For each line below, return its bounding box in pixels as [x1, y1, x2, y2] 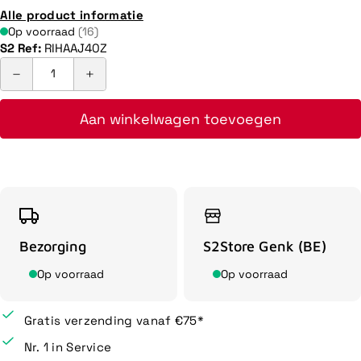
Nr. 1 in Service [23, 338, 112, 355]
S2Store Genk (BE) [203, 237, 326, 255]
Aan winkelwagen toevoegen [80, 109, 281, 128]
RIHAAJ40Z [44, 39, 107, 56]
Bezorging [19, 237, 86, 255]
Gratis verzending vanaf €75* [23, 312, 204, 328]
